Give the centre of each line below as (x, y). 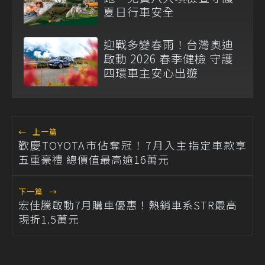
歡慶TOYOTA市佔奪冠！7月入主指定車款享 (132, 145)
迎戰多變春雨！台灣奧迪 (169, 44)
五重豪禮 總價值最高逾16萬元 (94, 159)
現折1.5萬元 (49, 219)
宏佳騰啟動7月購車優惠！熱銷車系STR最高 (128, 205)
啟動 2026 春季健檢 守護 (168, 58)
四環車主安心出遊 (151, 72)
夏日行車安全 (139, 11)
